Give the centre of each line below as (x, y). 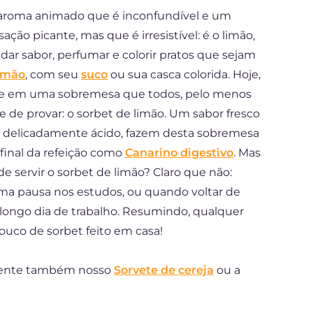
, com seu (53, 74)
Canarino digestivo (179, 153)
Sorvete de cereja (164, 270)
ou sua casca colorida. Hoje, (184, 74)
